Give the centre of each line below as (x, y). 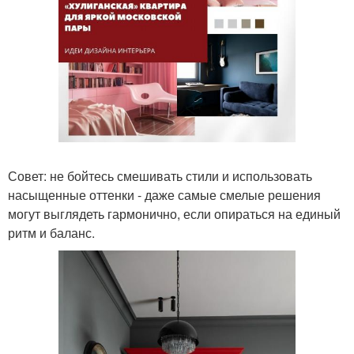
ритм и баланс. (51, 233)
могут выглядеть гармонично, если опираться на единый (174, 214)
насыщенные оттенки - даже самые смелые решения (164, 195)
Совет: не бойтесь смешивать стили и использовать (160, 176)
